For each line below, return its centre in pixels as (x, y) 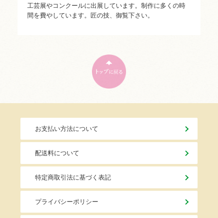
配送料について (57, 153)
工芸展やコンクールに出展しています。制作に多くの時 (106, 6)
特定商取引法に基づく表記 (73, 178)
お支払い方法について (66, 129)
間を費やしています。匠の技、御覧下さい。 (90, 16)
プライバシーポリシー (66, 202)
